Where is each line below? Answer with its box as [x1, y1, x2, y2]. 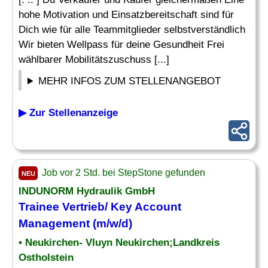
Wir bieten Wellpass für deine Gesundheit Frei [19, 39, 224, 50]
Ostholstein [19, 252, 74, 263]
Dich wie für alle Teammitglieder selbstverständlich [19, 24, 245, 35]
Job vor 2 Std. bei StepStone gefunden [39, 167, 205, 178]
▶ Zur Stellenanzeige [19, 107, 118, 118]
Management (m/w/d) [19, 217, 132, 230]
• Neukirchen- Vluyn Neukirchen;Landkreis [19, 237, 220, 248]
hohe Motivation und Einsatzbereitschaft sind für [19, 9, 234, 20]
